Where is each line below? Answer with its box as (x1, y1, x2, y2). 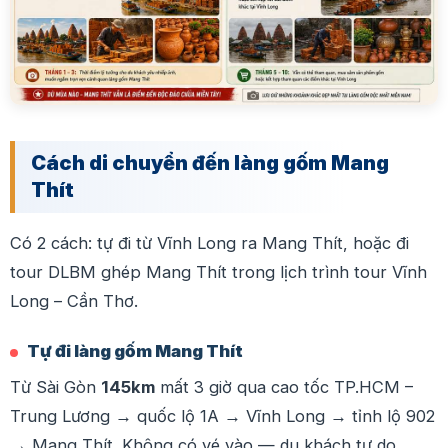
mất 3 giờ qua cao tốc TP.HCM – (155, 377, 413, 397)
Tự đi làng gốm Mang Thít (27, 341, 243, 361)
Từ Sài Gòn (10, 377, 101, 397)
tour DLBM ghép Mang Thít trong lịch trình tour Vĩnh (10, 262, 427, 282)
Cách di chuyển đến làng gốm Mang (31, 151, 389, 175)
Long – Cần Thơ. (10, 291, 138, 311)
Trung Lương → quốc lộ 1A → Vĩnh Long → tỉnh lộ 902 (10, 406, 435, 426)
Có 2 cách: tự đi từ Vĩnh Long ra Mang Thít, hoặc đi (10, 233, 409, 253)
